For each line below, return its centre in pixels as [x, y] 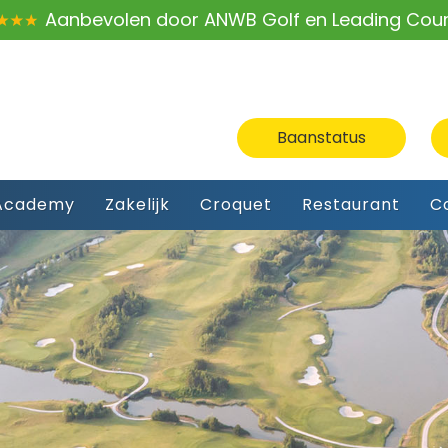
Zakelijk [137, 204]
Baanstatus [321, 137]
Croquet [236, 204]
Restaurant [351, 204]
